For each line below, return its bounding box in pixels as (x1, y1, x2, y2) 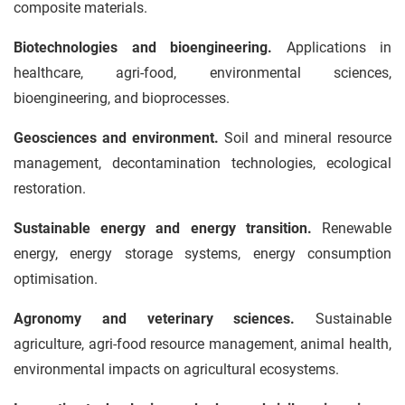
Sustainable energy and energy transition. (14, 220, 312, 237)
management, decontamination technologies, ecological (14, 155, 391, 172)
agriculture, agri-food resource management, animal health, (14, 335, 391, 353)
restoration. (14, 180, 86, 197)
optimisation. (14, 270, 98, 287)
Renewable (311, 220, 392, 237)
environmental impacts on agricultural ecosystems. (14, 361, 339, 378)
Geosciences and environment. (14, 129, 219, 146)
